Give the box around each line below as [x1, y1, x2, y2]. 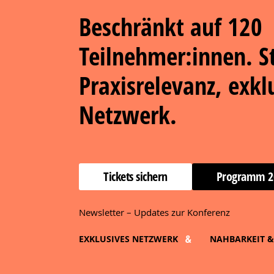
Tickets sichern [103, 168, 168, 185]
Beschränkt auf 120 [79, 10, 262, 44]
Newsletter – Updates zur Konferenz [79, 206, 230, 218]
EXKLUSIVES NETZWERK [79, 232, 178, 245]
